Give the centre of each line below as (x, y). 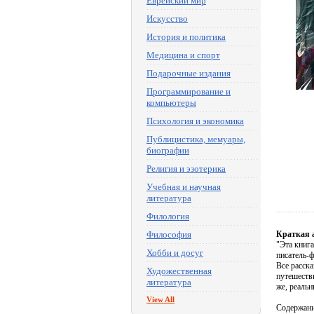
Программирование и (189, 91)
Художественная (179, 271)
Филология (168, 216)
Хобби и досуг (175, 253)
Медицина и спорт (183, 55)
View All (161, 299)
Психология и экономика (195, 121)
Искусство (167, 19)
